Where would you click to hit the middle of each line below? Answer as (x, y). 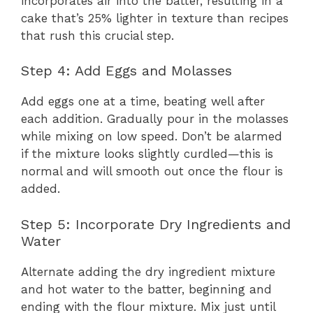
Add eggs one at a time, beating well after (143, 102)
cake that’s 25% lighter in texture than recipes (155, 18)
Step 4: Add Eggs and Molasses (126, 71)
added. (41, 189)
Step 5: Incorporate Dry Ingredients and (156, 224)
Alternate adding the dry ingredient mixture (148, 271)
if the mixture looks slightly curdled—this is (147, 154)
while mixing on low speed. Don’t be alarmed (152, 137)
